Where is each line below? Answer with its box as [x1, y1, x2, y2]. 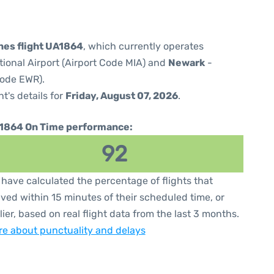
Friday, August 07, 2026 [65, 90, 178, 102]
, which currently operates [83, 40, 204, 52]
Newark [168, 57, 205, 68]
